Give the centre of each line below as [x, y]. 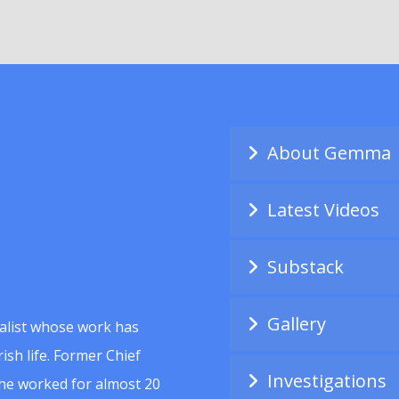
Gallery [297, 324]
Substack [306, 267]
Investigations [327, 381]
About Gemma [330, 153]
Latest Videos [324, 210]
